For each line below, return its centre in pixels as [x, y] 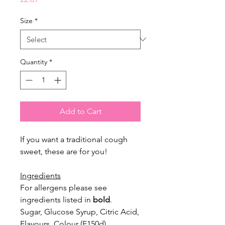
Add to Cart [80, 111]
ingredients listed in [57, 199]
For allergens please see [64, 187]
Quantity [34, 62]
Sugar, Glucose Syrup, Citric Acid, [80, 211]
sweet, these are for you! [64, 151]
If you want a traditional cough [74, 139]
